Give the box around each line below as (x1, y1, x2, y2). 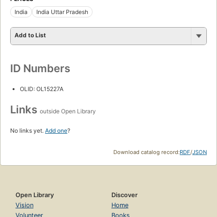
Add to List (15, 31, 46, 39)
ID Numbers (10, 62, 70, 75)
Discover (111, 191, 138, 199)
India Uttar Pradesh (36, 8, 88, 15)
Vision (15, 201, 33, 209)
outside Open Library (40, 107, 96, 115)
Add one (45, 126, 67, 134)
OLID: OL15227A (20, 85, 63, 93)
